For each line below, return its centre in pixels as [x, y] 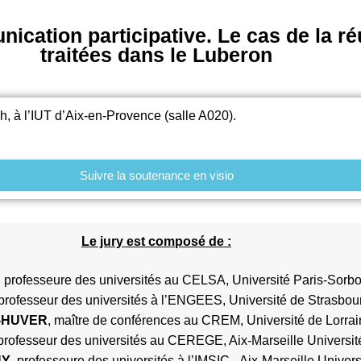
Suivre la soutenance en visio [156, 176]
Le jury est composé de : [156, 242]
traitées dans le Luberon [156, 55]
